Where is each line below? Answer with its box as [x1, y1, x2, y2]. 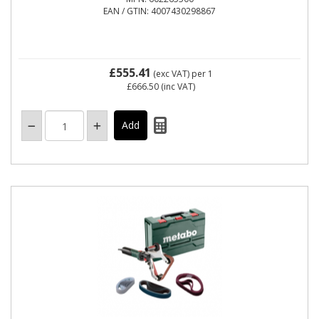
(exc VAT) [151, 68, 192, 80]
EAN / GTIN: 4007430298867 [103, 5, 216, 17]
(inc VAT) [159, 80, 195, 93]
